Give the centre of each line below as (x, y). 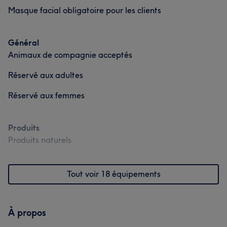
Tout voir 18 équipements (113, 174)
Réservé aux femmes (46, 95)
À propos (27, 213)
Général (24, 43)
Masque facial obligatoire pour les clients (85, 10)
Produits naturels (40, 140)
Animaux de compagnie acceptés (70, 55)
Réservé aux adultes (46, 75)
